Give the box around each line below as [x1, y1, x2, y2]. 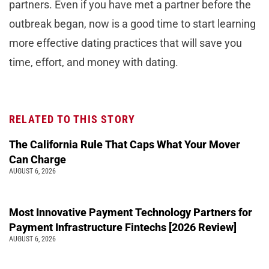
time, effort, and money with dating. [9, 55, 178, 68]
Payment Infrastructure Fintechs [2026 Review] [9, 220, 237, 234]
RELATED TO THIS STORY [9, 112, 136, 125]
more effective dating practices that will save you [9, 36, 242, 49]
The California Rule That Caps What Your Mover [9, 138, 240, 151]
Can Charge [9, 153, 66, 166]
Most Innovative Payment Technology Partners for [9, 205, 252, 219]
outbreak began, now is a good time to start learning [9, 17, 256, 30]
